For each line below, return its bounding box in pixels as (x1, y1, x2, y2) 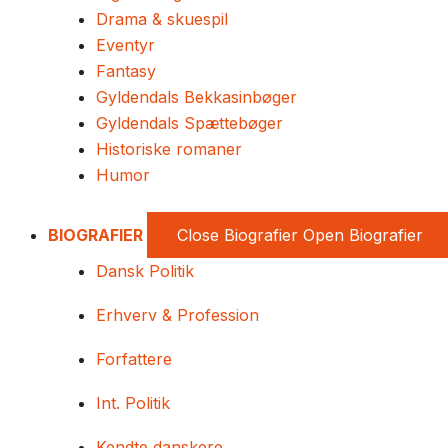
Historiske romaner (96, 139, 242, 159)
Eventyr (96, 35, 155, 55)
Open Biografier (303, 225, 423, 245)
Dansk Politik (96, 261, 194, 281)
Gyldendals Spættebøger (96, 113, 283, 133)
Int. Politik (96, 393, 170, 413)
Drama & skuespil (96, 9, 228, 29)
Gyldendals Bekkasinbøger (96, 87, 297, 107)
